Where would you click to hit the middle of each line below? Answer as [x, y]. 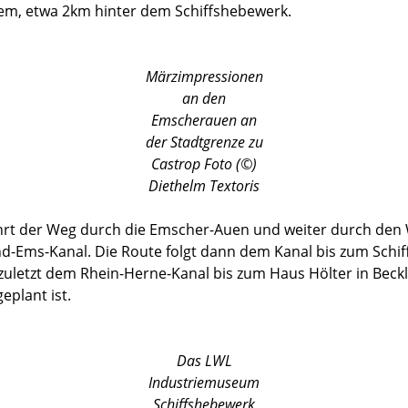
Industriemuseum [204, 382]
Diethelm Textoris [204, 185]
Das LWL [204, 360]
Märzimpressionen [204, 76]
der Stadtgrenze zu [204, 142]
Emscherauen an [204, 120]
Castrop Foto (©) [204, 163]
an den [204, 98]
